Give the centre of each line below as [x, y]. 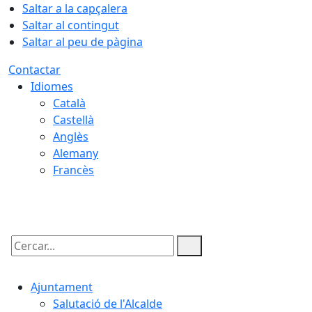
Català [69, 103]
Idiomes [52, 86]
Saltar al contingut [71, 25]
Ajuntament [62, 287]
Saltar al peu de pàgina [83, 42]
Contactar [34, 70]
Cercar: [26, 258]
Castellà [73, 120]
